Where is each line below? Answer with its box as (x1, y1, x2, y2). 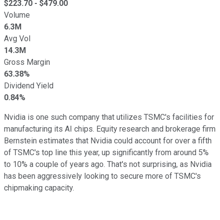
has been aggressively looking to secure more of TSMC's (4, 171, 201, 181)
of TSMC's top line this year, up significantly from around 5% (4, 147, 209, 157)
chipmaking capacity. (4, 183, 74, 192)
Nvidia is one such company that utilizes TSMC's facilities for (4, 112, 214, 122)
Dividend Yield (4, 81, 54, 90)
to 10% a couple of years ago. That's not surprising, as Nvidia (4, 159, 212, 169)
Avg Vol (4, 33, 30, 43)
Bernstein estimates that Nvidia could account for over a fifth (4, 136, 212, 145)
